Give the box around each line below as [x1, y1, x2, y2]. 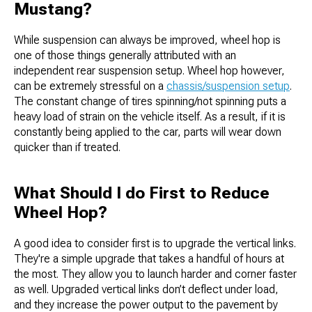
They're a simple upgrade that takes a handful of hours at [14, 252, 284, 266]
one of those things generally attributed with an [14, 49, 236, 63]
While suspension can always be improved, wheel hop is [14, 33, 281, 47]
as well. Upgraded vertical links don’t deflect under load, [14, 283, 279, 297]
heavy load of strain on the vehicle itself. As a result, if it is [14, 110, 286, 124]
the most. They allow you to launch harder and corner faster [14, 267, 297, 281]
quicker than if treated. [14, 141, 120, 155]
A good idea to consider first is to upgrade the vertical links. [14, 237, 296, 251]
